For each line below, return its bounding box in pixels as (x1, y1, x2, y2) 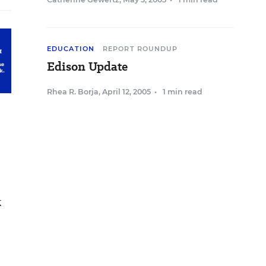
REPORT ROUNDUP (103, 45, 178, 53)
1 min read (163, 87, 202, 96)
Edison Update (47, 58, 128, 75)
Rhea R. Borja (47, 87, 99, 96)
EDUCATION (47, 45, 94, 53)
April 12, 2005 (102, 87, 151, 96)
